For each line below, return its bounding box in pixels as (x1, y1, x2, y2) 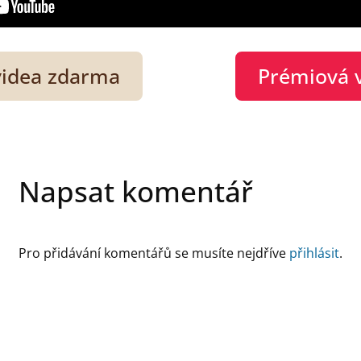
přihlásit (289, 244, 339, 262)
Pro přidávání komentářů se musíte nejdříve (19, 244, 289, 262)
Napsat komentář (19, 172, 253, 210)
